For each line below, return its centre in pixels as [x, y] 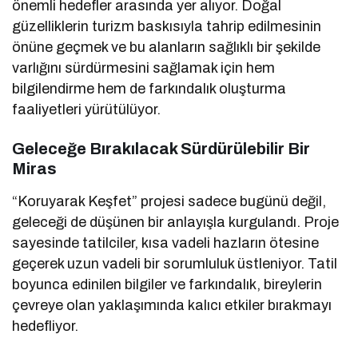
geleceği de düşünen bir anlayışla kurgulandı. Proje [176, 222]
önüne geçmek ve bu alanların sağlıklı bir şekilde [167, 47]
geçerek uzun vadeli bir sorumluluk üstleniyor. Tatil [175, 263]
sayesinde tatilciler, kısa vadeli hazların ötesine [166, 243]
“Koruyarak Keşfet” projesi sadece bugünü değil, [169, 201]
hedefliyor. [45, 326]
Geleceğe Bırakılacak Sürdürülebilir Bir [161, 148]
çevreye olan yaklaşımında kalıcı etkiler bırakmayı [172, 305]
